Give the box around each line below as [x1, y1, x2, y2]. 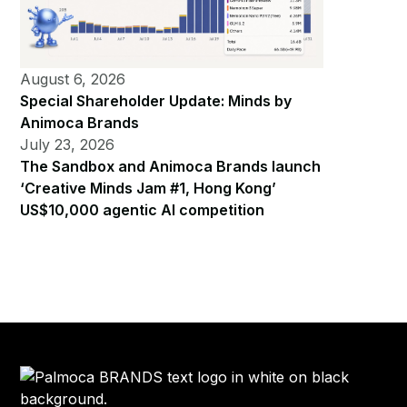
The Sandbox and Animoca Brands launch [20, 156, 322, 175]
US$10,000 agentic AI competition [20, 200, 265, 219]
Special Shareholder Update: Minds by [20, 91, 293, 110]
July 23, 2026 [20, 134, 115, 154]
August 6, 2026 [20, 69, 126, 88]
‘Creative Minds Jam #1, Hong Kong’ [20, 178, 277, 197]
